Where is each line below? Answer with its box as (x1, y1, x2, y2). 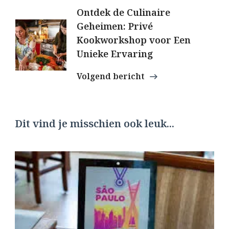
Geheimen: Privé (77, 19, 153, 32)
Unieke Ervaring (77, 47, 153, 60)
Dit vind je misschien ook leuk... (15, 116, 174, 130)
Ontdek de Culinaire (77, 6, 170, 18)
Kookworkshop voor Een (77, 33, 191, 46)
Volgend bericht (77, 70, 145, 82)
